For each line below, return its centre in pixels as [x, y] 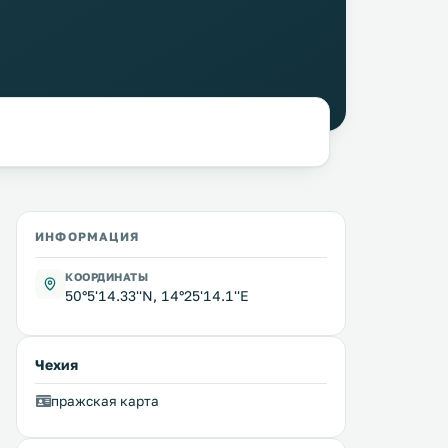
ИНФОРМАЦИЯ [87, 236]
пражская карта [105, 401]
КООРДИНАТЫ [107, 276]
